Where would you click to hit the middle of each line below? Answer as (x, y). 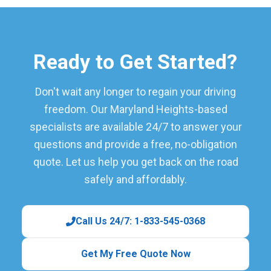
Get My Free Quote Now (135, 253)
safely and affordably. (135, 179)
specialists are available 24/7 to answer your (135, 126)
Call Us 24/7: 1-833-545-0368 (140, 221)
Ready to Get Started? (135, 61)
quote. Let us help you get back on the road (135, 162)
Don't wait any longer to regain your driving (135, 91)
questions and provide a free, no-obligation (135, 144)
